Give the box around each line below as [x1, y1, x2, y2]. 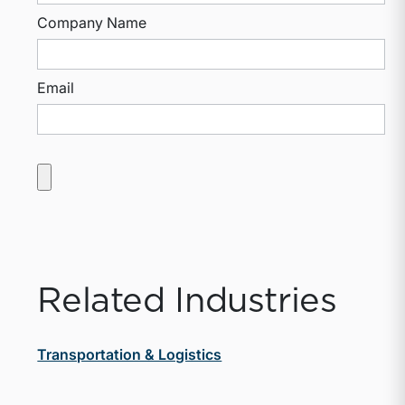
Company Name [37, 14, 147, 33]
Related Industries [37, 285, 337, 320]
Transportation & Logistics [37, 345, 222, 364]
